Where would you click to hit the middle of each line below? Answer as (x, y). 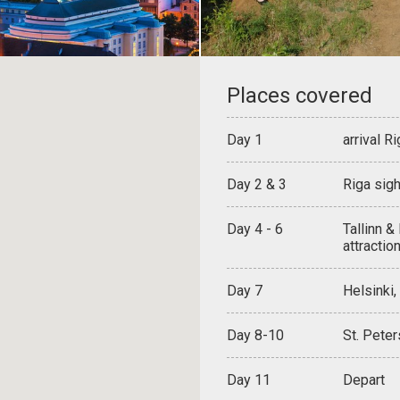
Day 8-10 (255, 335)
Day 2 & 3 (257, 184)
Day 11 (249, 380)
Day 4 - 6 (255, 229)
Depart (364, 380)
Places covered (300, 96)
